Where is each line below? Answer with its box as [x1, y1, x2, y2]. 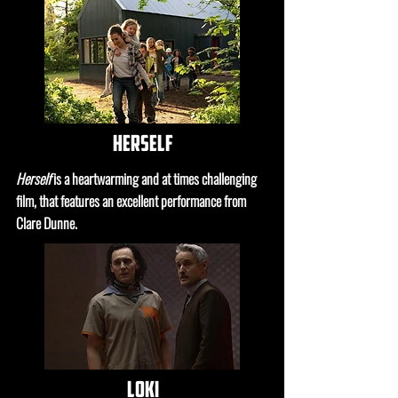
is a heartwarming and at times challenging [53, 168, 257, 189]
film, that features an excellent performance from [16, 190, 246, 211]
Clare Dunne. [16, 212, 77, 234]
